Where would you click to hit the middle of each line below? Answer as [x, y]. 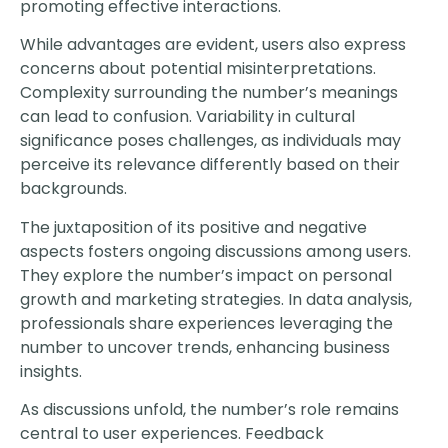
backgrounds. [73, 189]
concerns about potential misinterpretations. [198, 69]
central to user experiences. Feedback [172, 434]
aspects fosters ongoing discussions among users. [215, 251]
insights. [51, 371]
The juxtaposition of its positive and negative [193, 227]
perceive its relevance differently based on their [210, 165]
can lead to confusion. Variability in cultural [187, 117]
